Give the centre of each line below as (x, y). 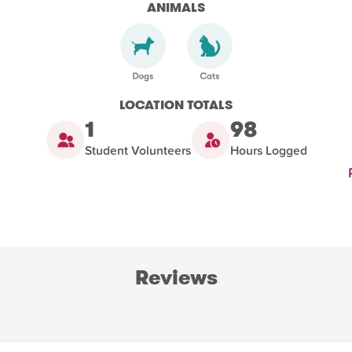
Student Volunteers (137, 150)
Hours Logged (268, 150)
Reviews (176, 277)
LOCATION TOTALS (176, 104)
